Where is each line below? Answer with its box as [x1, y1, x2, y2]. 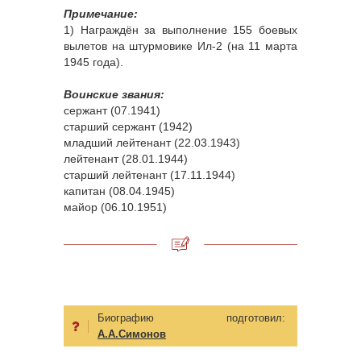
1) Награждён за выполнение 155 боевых [64, 23, 297, 37]
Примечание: [64, 7, 138, 21]
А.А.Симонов [98, 328, 166, 341]
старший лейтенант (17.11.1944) [64, 168, 235, 182]
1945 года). [64, 56, 123, 69]
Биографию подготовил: [98, 312, 285, 325]
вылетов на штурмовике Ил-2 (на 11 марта [64, 39, 297, 53]
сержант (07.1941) [64, 104, 160, 118]
